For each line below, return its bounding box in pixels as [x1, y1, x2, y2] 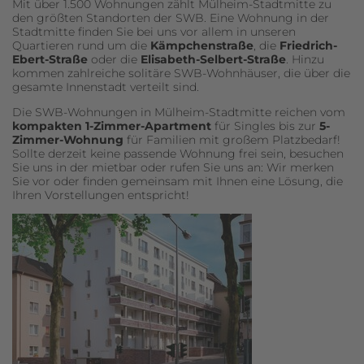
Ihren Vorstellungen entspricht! [12, 188, 189, 202]
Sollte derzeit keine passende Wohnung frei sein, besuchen [12, 146, 344, 161]
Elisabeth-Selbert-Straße [141, 52, 286, 67]
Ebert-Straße [12, 52, 88, 67]
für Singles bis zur [211, 119, 319, 133]
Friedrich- [279, 38, 337, 53]
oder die [88, 52, 141, 67]
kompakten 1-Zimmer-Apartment [12, 119, 211, 133]
